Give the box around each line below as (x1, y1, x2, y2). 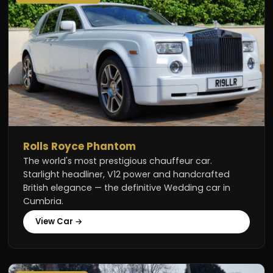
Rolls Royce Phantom (23, 139, 136, 154)
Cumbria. (23, 195, 64, 208)
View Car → (35, 215, 83, 227)
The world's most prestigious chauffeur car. (23, 155, 213, 168)
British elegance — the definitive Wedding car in (23, 182, 231, 194)
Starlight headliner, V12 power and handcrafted (23, 168, 230, 181)
